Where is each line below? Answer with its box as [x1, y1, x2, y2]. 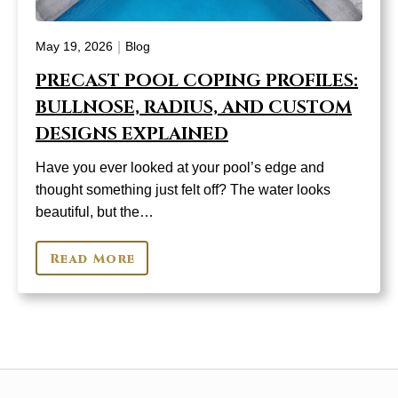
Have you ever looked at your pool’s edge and [36, 159, 324, 175]
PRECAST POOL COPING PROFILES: [36, 68, 358, 92]
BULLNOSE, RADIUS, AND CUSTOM [36, 94, 352, 119]
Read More [50, 250, 136, 267]
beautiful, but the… [36, 203, 154, 219]
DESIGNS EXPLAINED [36, 121, 228, 146]
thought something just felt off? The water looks [36, 181, 330, 197]
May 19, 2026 [36, 39, 113, 54]
